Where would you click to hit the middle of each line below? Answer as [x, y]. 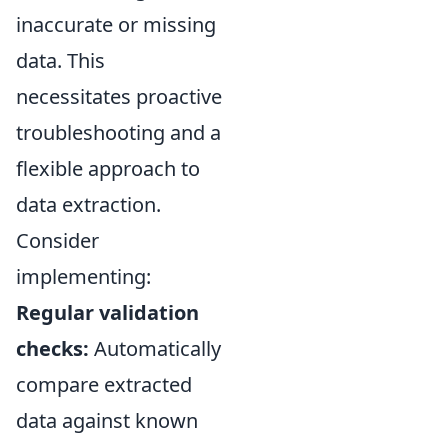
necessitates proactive [119, 96]
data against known [107, 420]
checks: [52, 348]
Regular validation [107, 312]
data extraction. [88, 204]
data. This [60, 60]
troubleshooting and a [118, 132]
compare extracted [104, 384]
